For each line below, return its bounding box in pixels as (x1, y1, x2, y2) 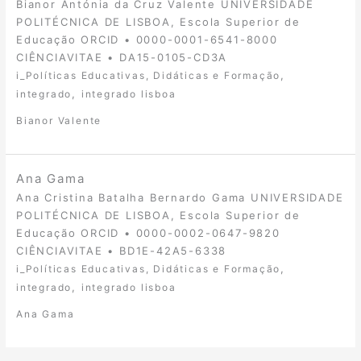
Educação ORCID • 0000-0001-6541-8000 (16, 32, 278, 46)
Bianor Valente (16, 114, 102, 127)
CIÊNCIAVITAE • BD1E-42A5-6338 (16, 243, 227, 257)
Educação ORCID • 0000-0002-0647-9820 (16, 226, 280, 239)
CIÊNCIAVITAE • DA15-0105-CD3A (16, 50, 228, 64)
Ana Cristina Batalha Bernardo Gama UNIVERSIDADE (16, 190, 344, 204)
